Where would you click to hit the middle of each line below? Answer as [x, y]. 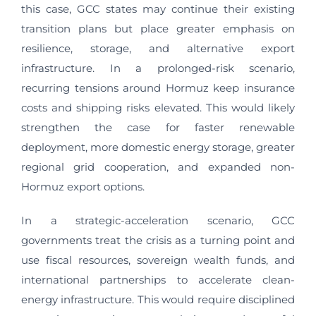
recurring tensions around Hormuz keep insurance [158, 88]
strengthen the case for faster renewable [158, 128]
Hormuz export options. [83, 187]
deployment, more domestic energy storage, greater [158, 147]
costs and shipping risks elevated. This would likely [158, 108]
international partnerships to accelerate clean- [158, 280]
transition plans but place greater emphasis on [158, 29]
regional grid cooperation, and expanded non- [158, 167]
